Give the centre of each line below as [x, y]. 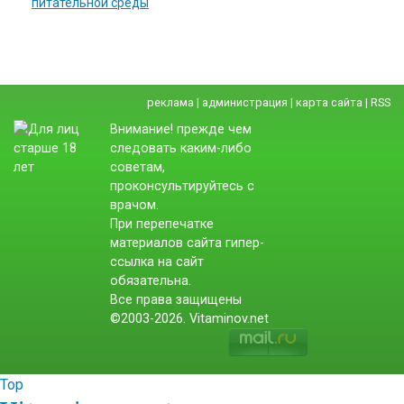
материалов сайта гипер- [187, 243]
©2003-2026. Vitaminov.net [191, 319]
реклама [170, 102]
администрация [245, 102]
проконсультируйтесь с [182, 186]
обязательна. [151, 281]
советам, [138, 167]
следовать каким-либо [181, 148]
